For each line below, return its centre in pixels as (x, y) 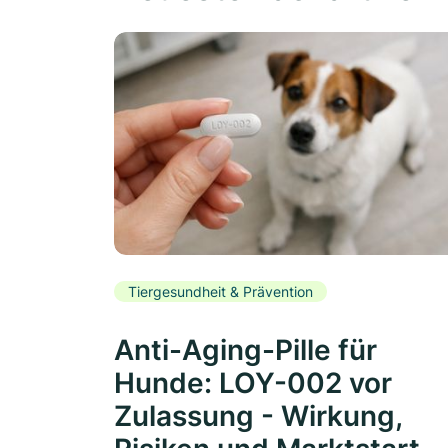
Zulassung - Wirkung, (258, 416)
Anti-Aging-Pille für (245, 350)
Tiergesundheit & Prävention (220, 291)
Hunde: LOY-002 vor (253, 383)
